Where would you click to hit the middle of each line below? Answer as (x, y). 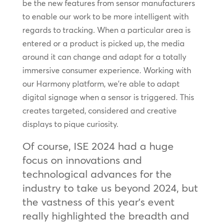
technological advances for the (97, 173)
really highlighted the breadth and (106, 215)
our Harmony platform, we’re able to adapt (101, 83)
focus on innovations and (82, 160)
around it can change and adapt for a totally (104, 56)
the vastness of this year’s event (98, 201)
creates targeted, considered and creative (99, 110)
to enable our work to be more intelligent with (105, 16)
